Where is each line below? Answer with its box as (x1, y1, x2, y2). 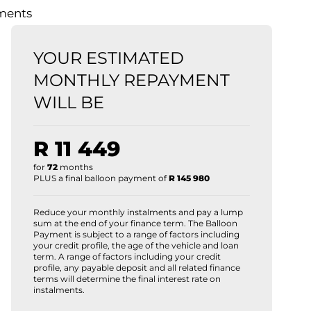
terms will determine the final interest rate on (33, 273, 221, 284)
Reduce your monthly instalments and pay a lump (33, 206, 243, 217)
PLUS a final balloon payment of (33, 172, 169, 183)
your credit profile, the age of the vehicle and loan (33, 239, 239, 251)
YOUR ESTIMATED (33, 47, 184, 68)
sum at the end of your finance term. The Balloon (33, 217, 237, 228)
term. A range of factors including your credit (33, 251, 221, 262)
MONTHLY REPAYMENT (33, 69, 230, 90)
